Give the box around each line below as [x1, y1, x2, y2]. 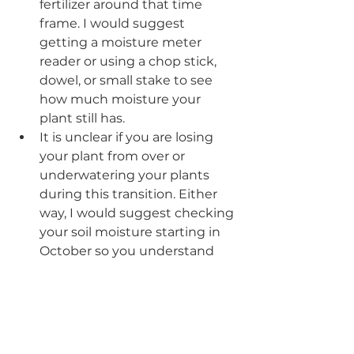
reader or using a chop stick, [40, 53, 220, 69]
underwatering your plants [40, 167, 213, 183]
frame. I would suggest [40, 15, 188, 31]
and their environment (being [40, 318, 232, 334]
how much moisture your [40, 91, 204, 107]
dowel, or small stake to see [40, 72, 216, 88]
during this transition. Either [40, 186, 220, 201]
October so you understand [40, 243, 217, 258]
